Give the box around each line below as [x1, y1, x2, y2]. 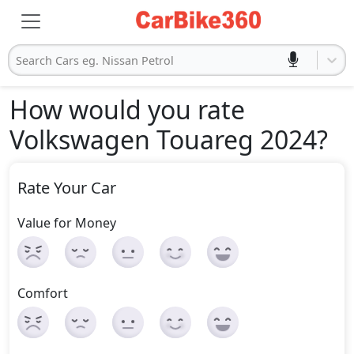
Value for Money [17, 214, 116, 232]
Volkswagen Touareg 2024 [9, 122, 317, 156]
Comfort [17, 284, 68, 302]
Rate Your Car [17, 177, 116, 198]
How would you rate [9, 92, 245, 126]
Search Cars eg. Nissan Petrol [16, 52, 174, 68]
